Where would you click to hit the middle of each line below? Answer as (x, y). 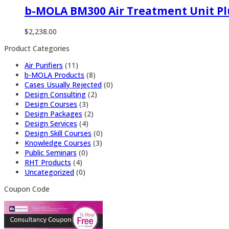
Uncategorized (49, 172)
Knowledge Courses (58, 143)
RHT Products (48, 162)
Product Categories (37, 48)
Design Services (51, 123)
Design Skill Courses (58, 133)
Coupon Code (27, 189)
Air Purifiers (44, 65)
